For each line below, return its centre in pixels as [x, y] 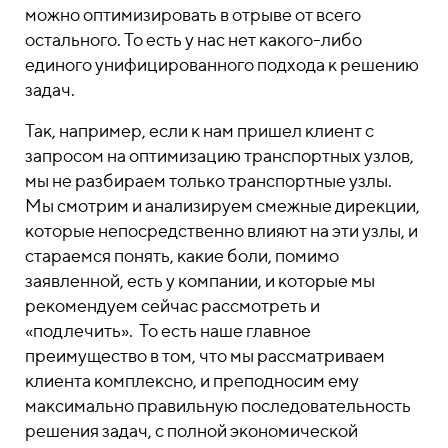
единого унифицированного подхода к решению [222, 64]
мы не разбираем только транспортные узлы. [208, 180]
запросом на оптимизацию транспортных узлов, [219, 155]
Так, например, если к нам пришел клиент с [199, 130]
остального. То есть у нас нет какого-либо [193, 39]
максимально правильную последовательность [218, 405]
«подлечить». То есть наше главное [168, 330]
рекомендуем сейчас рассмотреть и [172, 305]
